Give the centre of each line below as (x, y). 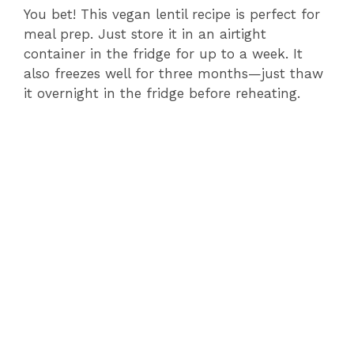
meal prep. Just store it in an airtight (145, 34)
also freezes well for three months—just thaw (173, 73)
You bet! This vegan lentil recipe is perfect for (172, 14)
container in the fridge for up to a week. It (163, 53)
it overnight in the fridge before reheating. (162, 93)
